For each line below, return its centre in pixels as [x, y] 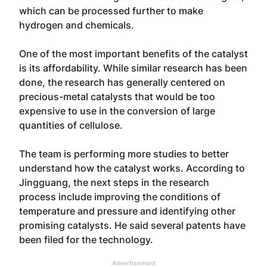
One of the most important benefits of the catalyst [133, 54]
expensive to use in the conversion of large [117, 111]
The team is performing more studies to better [124, 154]
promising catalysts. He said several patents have [132, 225]
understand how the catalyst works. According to [132, 168]
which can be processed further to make [111, 11]
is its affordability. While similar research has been [133, 68]
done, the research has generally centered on [122, 82]
